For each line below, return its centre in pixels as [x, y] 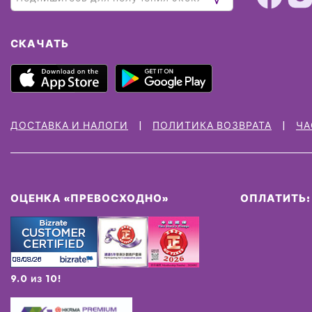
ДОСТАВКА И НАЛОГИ [69, 125]
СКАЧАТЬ [40, 44]
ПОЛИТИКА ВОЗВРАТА [212, 125]
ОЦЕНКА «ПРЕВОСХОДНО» [89, 198]
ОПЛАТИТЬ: [275, 198]
